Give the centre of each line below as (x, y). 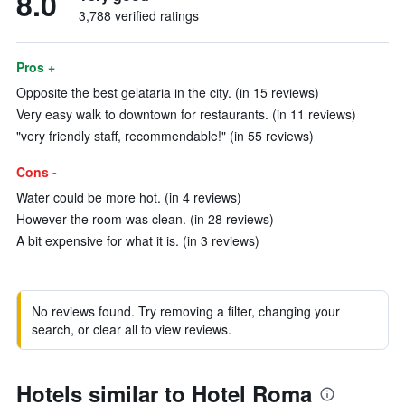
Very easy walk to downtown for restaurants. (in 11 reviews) (186, 114)
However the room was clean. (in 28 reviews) (145, 219)
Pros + (36, 67)
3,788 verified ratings (139, 15)
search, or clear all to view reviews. (132, 329)
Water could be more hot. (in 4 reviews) (129, 197)
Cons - (37, 172)
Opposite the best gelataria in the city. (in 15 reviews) (168, 92)
